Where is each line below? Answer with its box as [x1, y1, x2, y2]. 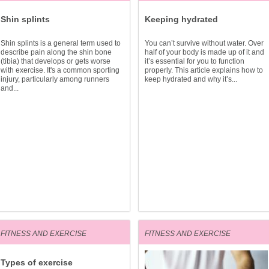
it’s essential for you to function [145, 57, 244, 65]
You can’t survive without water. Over [145, 39, 264, 47]
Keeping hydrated [145, 14, 218, 24]
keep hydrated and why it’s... [145, 75, 237, 83]
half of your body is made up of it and [145, 48, 264, 56]
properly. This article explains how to [145, 66, 263, 74]
